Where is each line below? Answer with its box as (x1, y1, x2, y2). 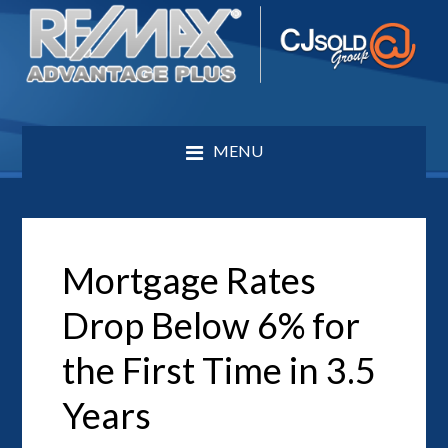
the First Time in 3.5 (62, 347, 377, 392)
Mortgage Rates (62, 257, 317, 302)
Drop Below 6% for (62, 302, 361, 347)
